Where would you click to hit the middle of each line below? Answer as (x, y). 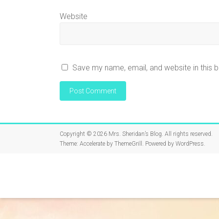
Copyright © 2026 (84, 134)
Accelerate (92, 143)
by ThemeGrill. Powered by (140, 143)
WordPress (190, 143)
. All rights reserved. (187, 134)
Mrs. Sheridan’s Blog (135, 134)
